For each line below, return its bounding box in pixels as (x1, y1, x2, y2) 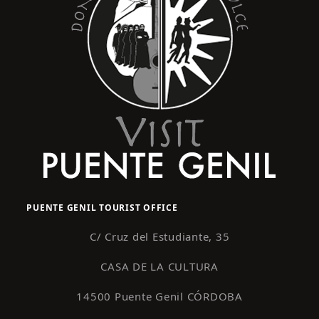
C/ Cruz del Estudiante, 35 (89, 229, 230, 244)
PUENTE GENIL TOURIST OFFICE (26, 202, 178, 214)
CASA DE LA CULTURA (100, 259, 219, 274)
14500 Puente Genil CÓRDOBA (76, 289, 243, 304)
